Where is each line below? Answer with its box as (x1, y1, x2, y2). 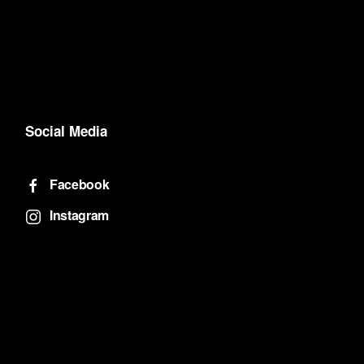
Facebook (50, 175, 110, 193)
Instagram (50, 206, 110, 224)
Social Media (25, 121, 107, 141)
